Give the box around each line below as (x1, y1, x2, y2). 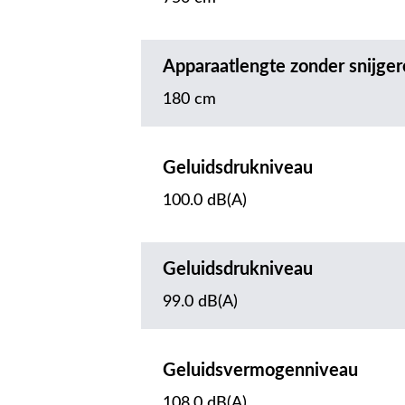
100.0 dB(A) (163, 193, 247, 210)
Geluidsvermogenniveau (163, 362, 358, 381)
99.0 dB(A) (163, 294, 238, 311)
